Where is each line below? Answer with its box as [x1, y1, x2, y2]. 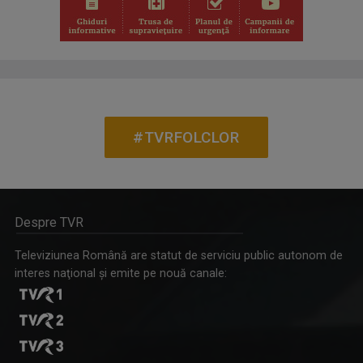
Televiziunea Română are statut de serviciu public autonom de [15, 248, 343, 262]
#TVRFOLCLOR [133, 127, 240, 147]
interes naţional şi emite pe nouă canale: [15, 266, 227, 280]
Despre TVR [15, 214, 83, 230]
